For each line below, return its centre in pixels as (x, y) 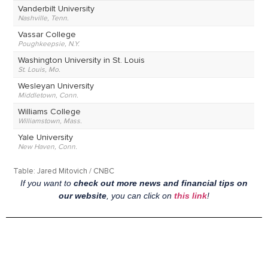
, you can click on (140, 196)
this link (191, 196)
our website (83, 196)
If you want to (47, 183)
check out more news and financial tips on (161, 183)
